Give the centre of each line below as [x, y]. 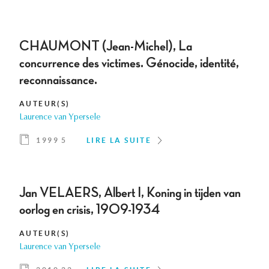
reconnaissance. [58, 80]
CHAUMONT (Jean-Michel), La [106, 47]
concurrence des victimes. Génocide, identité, [129, 63]
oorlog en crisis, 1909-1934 [89, 210]
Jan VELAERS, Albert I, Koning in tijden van [130, 193]
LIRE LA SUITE [119, 141]
